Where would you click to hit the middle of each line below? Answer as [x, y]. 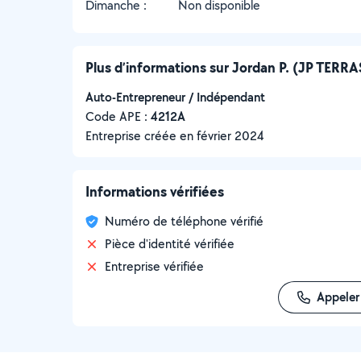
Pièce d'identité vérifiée [170, 244]
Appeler [338, 297]
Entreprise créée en [141, 136]
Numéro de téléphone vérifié [184, 221]
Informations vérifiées [155, 191]
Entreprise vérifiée [154, 266]
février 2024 [230, 136]
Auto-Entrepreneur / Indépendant [175, 97]
